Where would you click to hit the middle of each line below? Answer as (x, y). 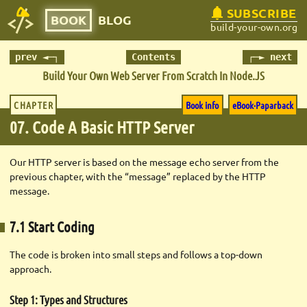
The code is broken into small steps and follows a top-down (136, 254)
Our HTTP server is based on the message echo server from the (144, 161)
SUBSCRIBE (261, 12)
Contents (153, 57)
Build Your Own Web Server (101, 75)
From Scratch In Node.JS (213, 75)
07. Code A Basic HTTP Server (102, 126)
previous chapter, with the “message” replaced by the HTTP (138, 176)
